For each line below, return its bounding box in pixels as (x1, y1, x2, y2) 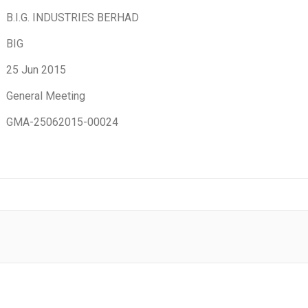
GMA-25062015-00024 (6, 115, 118, 129)
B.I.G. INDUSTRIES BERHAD (6, 11, 139, 24)
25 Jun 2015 (6, 63, 66, 76)
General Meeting (6, 89, 85, 102)
